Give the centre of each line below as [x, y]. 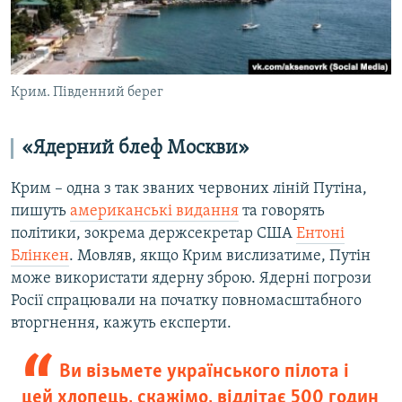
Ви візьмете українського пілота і [204, 371]
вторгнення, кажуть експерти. [121, 323]
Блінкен [40, 256]
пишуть [40, 211]
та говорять [282, 211]
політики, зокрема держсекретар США [153, 233]
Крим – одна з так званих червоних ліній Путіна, [189, 188]
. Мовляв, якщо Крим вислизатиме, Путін [220, 256]
